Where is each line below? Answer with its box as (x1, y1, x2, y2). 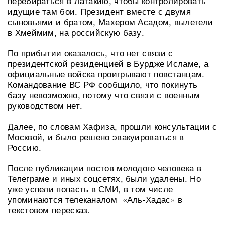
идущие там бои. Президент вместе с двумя (8, 4, 191, 17)
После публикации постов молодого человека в (8, 161, 201, 174)
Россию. (8, 140, 42, 153)
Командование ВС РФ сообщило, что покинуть (8, 77, 198, 90)
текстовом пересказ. (8, 203, 90, 216)
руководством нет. (8, 98, 83, 111)
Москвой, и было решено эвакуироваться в (8, 130, 184, 143)
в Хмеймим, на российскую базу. (8, 25, 144, 38)
